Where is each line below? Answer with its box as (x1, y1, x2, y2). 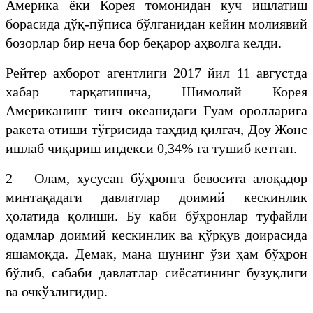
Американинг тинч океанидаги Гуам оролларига (6, 102, 307, 118)
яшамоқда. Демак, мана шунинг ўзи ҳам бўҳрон (6, 245, 307, 261)
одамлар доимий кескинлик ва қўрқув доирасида (6, 226, 307, 242)
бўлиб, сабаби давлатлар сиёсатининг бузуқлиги (6, 264, 307, 280)
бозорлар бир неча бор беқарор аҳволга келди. (6, 34, 282, 50)
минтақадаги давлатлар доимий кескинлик (6, 189, 307, 205)
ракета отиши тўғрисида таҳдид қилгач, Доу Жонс (6, 121, 307, 137)
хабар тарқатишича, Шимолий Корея (6, 83, 307, 99)
